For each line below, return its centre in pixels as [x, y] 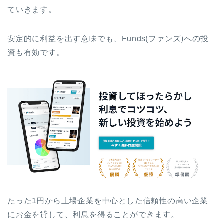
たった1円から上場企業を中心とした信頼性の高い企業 [108, 201]
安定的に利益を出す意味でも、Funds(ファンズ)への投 [108, 38]
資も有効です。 [36, 52]
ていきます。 [32, 9]
